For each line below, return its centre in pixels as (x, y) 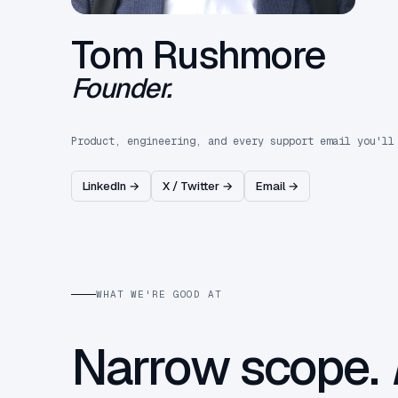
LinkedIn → (111, 187)
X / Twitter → (198, 187)
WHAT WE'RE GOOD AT (159, 295)
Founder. (121, 88)
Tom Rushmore (199, 54)
